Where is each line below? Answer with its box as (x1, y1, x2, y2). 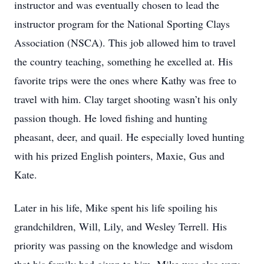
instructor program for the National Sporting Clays (14, 16, 230, 31)
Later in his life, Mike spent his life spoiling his (14, 200, 217, 214)
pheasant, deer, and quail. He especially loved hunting (14, 130, 245, 144)
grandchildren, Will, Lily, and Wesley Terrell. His (14, 219, 227, 233)
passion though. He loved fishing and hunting (14, 111, 207, 125)
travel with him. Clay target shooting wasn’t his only (14, 92, 237, 106)
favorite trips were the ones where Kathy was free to (14, 73, 236, 87)
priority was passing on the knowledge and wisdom (14, 238, 233, 252)
